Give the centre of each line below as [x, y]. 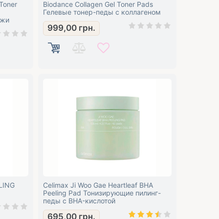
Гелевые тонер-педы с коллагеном [102, 12]
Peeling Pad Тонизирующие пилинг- [102, 193]
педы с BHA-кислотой [79, 201]
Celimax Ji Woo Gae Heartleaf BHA [98, 185]
